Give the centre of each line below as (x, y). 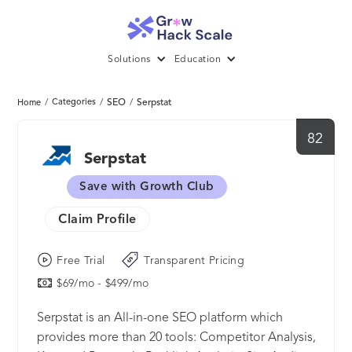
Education (197, 60)
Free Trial (81, 260)
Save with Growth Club (147, 188)
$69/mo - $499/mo (103, 283)
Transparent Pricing (194, 260)
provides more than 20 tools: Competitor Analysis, (177, 338)
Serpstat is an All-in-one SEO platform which (160, 319)
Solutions (129, 60)
